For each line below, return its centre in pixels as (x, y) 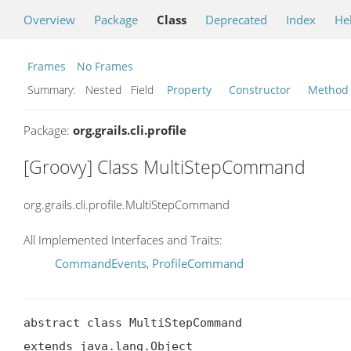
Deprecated (236, 20)
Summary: (53, 90)
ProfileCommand (198, 264)
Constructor (260, 90)
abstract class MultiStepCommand (133, 323)
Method (328, 90)
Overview (49, 20)
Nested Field (123, 90)
